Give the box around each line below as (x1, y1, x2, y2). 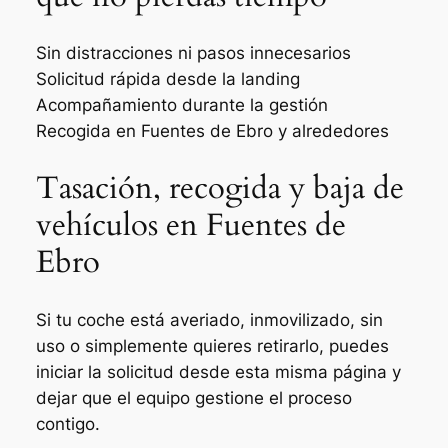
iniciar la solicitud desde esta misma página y (35, 361, 401, 382)
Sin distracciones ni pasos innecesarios (35, 43, 351, 64)
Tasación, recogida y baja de (35, 167, 404, 210)
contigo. (35, 413, 100, 434)
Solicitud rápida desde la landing (35, 69, 300, 90)
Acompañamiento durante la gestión (35, 95, 328, 116)
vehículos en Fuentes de (35, 204, 346, 247)
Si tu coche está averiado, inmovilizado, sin (35, 309, 383, 330)
